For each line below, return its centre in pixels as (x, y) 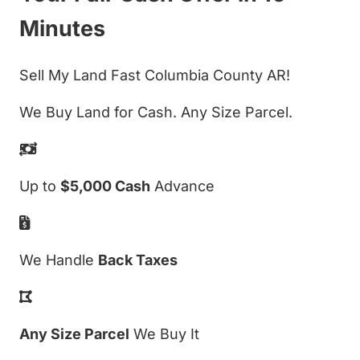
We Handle (59, 260)
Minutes (62, 29)
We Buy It (164, 333)
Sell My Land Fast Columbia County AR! (155, 75)
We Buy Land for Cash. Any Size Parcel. (156, 112)
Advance (182, 186)
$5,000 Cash (105, 186)
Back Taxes (138, 260)
